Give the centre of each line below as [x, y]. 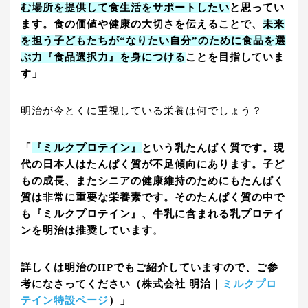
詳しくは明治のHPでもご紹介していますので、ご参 [150, 267]
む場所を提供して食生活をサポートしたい [125, 7]
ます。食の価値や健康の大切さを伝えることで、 [142, 24]
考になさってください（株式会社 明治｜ [121, 284]
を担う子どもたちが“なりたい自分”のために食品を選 [153, 40]
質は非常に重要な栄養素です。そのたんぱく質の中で [153, 197]
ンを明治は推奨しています [87, 230]
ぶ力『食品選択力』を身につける [103, 57]
